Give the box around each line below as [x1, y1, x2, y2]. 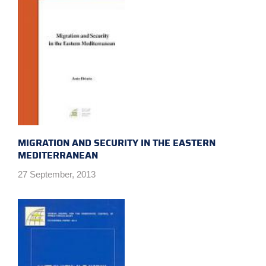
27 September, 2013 [18, 169, 96, 179]
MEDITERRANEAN [18, 148, 98, 163]
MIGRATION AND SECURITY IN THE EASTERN [18, 135, 216, 150]
